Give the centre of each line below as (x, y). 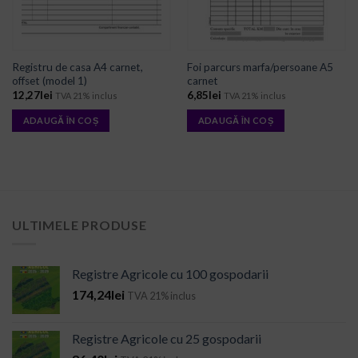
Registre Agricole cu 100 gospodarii (170, 274)
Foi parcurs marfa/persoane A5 (260, 67)
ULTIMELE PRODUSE (80, 225)
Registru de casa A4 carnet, (77, 67)
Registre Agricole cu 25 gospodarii (167, 339)
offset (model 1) (49, 80)
